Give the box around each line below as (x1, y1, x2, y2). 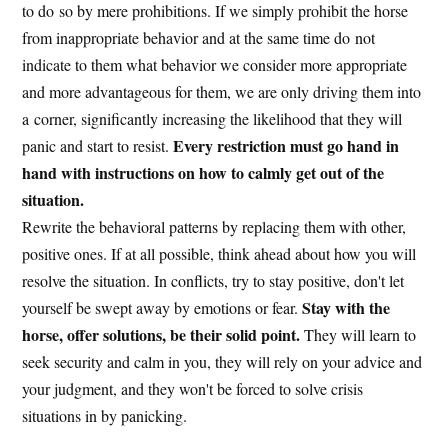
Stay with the (302, 295, 391, 319)
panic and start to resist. (22, 134, 174, 156)
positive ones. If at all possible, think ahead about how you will (22, 242, 417, 264)
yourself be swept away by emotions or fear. (22, 296, 303, 318)
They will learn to (300, 323, 417, 345)
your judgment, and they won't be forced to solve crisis (22, 377, 364, 399)
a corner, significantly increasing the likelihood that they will (22, 107, 403, 129)
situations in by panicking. (22, 404, 188, 426)
